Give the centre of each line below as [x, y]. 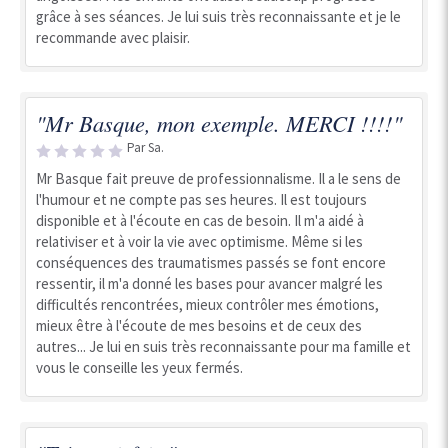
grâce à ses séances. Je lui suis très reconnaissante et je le [218, 16]
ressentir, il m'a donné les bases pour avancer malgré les [209, 283]
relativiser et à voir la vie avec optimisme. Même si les [199, 241]
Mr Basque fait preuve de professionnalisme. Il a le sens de [218, 178]
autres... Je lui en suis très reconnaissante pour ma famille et [223, 346]
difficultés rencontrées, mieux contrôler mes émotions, [207, 304]
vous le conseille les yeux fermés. [139, 367]
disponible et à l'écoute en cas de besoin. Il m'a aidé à [200, 220]
